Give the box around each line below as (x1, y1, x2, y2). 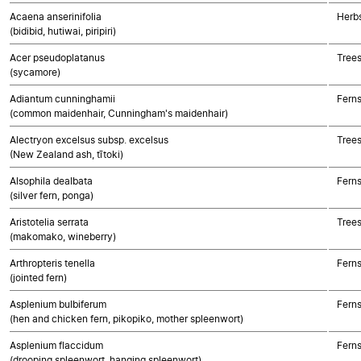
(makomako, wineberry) (10, 230, 116, 243)
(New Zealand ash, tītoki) (10, 148, 123, 160)
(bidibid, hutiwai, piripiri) (10, 25, 116, 37)
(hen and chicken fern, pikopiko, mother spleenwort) (10, 313, 243, 325)
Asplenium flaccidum (10, 339, 103, 351)
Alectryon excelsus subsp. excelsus (10, 134, 168, 146)
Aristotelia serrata (10, 216, 89, 228)
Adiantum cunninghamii (10, 93, 115, 105)
